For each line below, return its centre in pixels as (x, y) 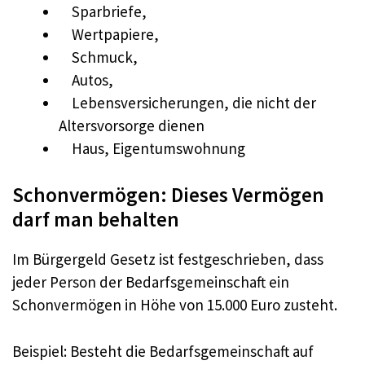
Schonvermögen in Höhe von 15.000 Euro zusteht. (175, 305)
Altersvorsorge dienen (132, 125)
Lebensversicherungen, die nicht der (187, 102)
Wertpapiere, (109, 34)
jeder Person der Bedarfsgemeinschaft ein (151, 282)
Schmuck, (98, 57)
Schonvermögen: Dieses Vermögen (168, 195)
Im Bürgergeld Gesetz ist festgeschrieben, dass (168, 259)
